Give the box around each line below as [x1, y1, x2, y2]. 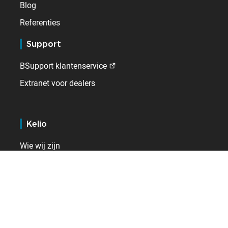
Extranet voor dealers [20, 77, 96, 89]
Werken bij [20, 157, 58, 169]
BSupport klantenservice [20, 60, 107, 72]
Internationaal [26, 197, 85, 207]
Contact [20, 175, 48, 186]
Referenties [20, 17, 61, 28]
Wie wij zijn [20, 140, 61, 152]
